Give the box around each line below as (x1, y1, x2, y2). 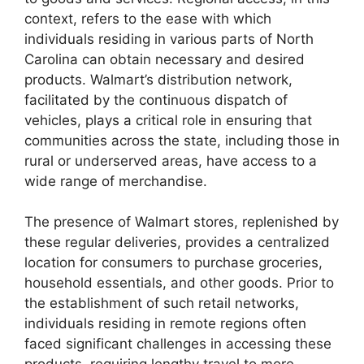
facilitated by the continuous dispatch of (24, 91, 288, 108)
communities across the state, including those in (24, 132, 340, 149)
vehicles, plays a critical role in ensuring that (24, 111, 312, 128)
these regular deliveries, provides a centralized (24, 234, 330, 251)
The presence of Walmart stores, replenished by (24, 214, 339, 231)
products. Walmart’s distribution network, (24, 71, 292, 88)
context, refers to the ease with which (24, 10, 271, 27)
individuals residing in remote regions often (24, 315, 306, 332)
